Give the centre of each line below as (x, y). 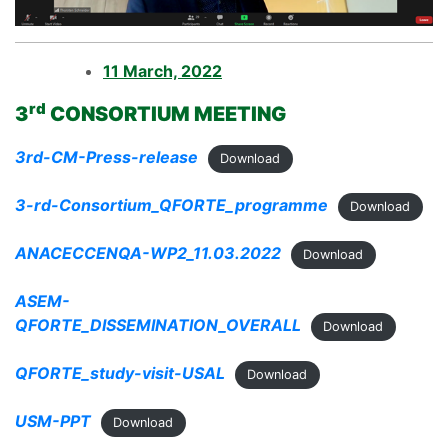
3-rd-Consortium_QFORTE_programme (171, 205)
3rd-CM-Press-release (106, 157)
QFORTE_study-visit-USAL (120, 373)
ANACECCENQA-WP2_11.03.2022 (148, 253)
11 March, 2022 (162, 71)
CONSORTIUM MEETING (166, 114)
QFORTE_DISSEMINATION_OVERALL (158, 325)
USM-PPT (53, 421)
